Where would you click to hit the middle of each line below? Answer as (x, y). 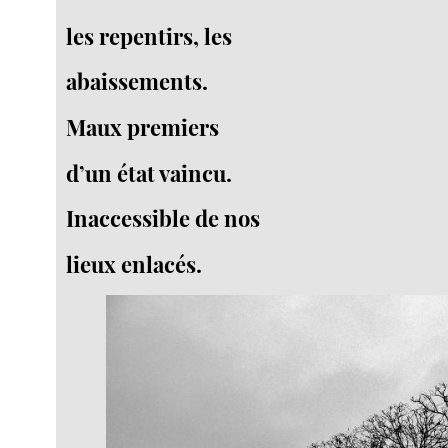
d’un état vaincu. (149, 172)
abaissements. (137, 81)
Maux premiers (143, 126)
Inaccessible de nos (163, 218)
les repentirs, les (149, 35)
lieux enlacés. (134, 263)
